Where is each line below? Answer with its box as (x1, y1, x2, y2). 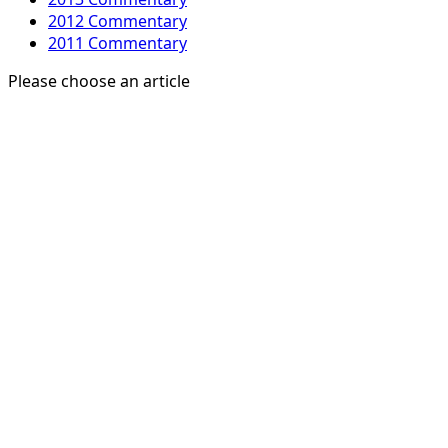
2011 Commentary (48, 32, 187, 54)
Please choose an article (8, 70, 190, 92)
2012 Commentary (48, 10, 187, 32)
